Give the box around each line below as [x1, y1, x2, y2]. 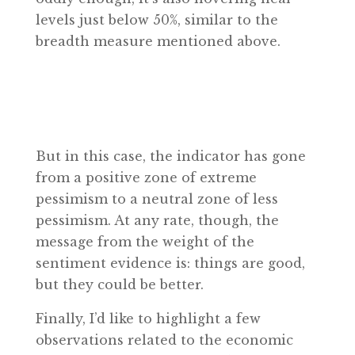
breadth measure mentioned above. [35, 33, 281, 49]
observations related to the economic [35, 332, 293, 348]
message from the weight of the [35, 234, 254, 250]
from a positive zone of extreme [35, 170, 257, 185]
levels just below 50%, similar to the [35, 12, 278, 28]
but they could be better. [35, 277, 204, 292]
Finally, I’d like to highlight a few [35, 311, 261, 326]
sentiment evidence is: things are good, [35, 255, 305, 271]
